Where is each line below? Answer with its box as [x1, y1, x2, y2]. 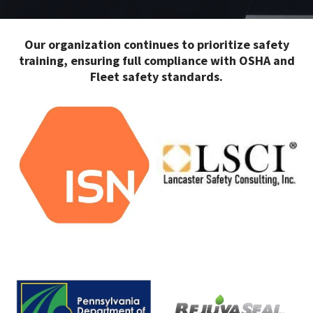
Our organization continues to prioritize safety [24, 36, 289, 53]
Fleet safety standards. [90, 68, 223, 85]
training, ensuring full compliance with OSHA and [18, 52, 295, 69]
